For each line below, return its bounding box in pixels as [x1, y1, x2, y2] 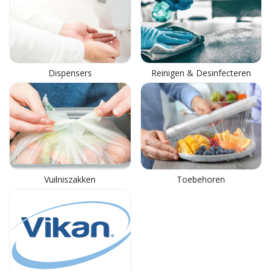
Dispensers [48, 67, 92, 79]
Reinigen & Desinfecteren [151, 67, 251, 79]
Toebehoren [177, 173, 226, 185]
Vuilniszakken [44, 173, 96, 185]
